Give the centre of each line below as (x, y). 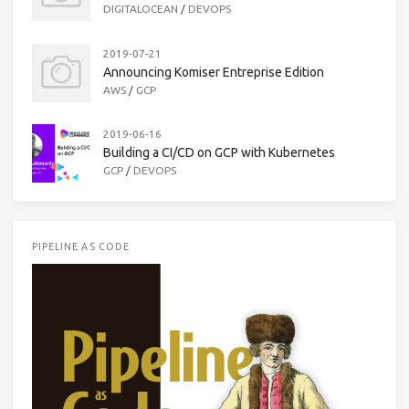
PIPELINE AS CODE (81, 247)
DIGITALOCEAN (141, 9)
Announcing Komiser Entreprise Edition (214, 72)
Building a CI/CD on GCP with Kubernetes (219, 153)
